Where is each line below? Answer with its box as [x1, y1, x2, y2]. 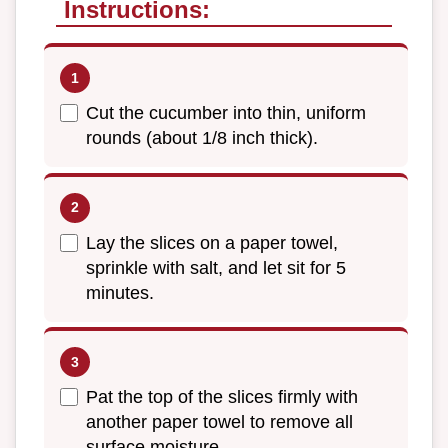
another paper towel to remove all [86, 412, 353, 433]
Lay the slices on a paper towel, [86, 232, 338, 253]
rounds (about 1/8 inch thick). [86, 128, 318, 149]
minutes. [86, 282, 154, 303]
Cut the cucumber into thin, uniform [86, 103, 366, 124]
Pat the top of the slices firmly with [86, 387, 358, 408]
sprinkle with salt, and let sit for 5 [86, 257, 346, 278]
